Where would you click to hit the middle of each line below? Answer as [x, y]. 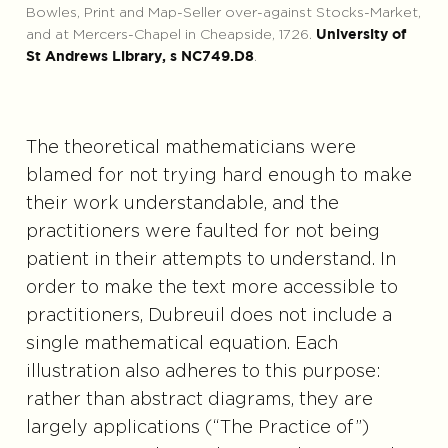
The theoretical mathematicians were [190, 148]
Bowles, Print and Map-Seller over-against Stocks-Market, [223, 13]
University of [360, 35]
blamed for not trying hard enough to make [218, 176]
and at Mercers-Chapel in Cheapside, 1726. [170, 35]
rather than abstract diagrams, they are [199, 400]
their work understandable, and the [182, 204]
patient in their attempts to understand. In [210, 260]
